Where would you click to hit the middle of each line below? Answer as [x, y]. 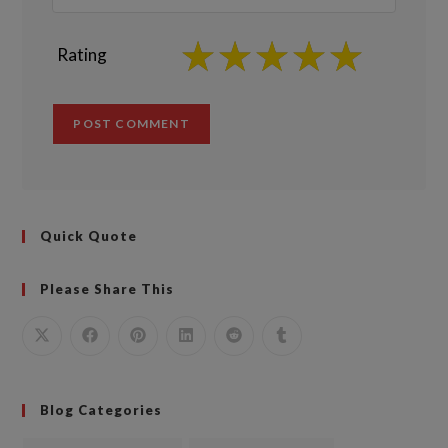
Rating [82, 54]
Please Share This [107, 288]
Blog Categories [101, 409]
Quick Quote [89, 235]
